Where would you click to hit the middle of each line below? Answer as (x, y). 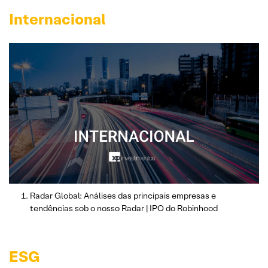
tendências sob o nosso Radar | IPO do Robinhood (124, 208)
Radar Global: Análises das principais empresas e (123, 195)
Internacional (57, 19)
